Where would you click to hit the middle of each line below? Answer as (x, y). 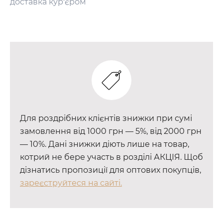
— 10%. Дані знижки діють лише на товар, (105, 144)
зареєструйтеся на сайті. (71, 183)
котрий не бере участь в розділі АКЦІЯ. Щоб (111, 157)
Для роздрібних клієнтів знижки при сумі (106, 118)
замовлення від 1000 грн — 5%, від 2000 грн (111, 131)
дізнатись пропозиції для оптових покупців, (111, 170)
